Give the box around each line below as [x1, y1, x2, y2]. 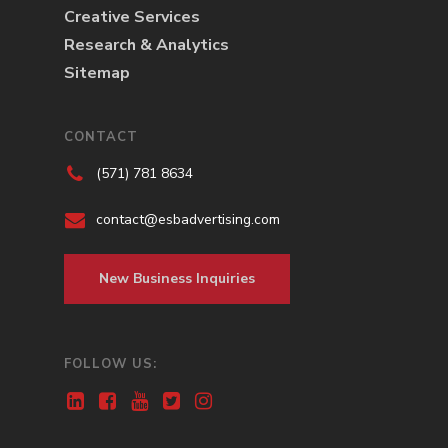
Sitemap [64, 61, 130, 84]
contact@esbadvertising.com [96, 209, 280, 229]
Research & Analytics [64, 33, 229, 56]
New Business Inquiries [99, 268, 255, 288]
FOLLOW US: [64, 354, 157, 373]
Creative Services [64, 5, 200, 28]
